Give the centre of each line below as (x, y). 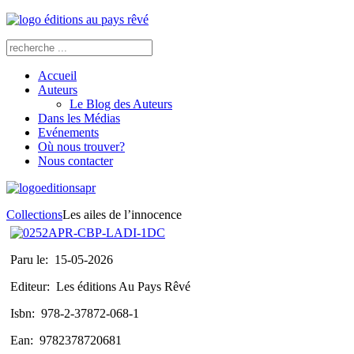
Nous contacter (75, 161)
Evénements (68, 132)
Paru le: (32, 260)
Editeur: (33, 286)
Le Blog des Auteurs (121, 104)
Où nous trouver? (81, 147)
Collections (34, 215)
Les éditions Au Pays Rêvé (123, 286)
